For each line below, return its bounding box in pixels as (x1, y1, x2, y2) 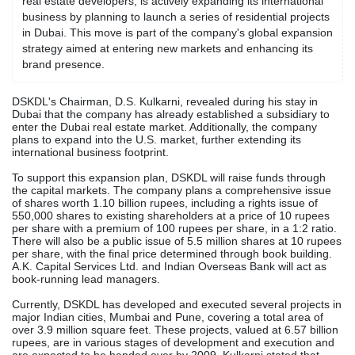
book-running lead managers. (12, 273, 160, 285)
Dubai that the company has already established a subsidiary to (12, 108, 330, 120)
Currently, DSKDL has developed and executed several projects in (12, 298, 342, 311)
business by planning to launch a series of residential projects (22, 10, 330, 23)
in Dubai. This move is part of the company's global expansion (22, 26, 333, 39)
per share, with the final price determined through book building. (12, 247, 332, 260)
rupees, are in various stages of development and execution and (12, 336, 334, 349)
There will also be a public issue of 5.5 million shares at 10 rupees (12, 235, 342, 247)
